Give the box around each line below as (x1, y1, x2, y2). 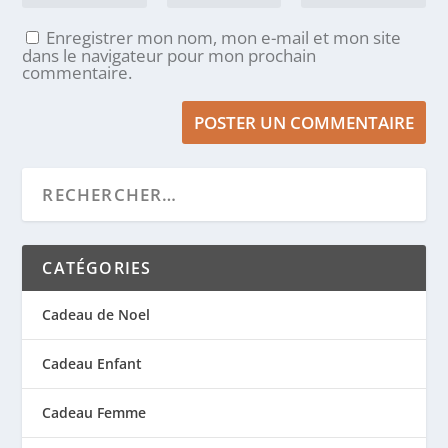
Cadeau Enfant (42, 353, 143, 373)
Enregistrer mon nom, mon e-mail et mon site (46, 25, 402, 49)
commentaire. (22, 60, 133, 84)
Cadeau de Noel (42, 304, 151, 324)
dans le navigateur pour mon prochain (22, 43, 317, 67)
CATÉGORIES (42, 256, 152, 279)
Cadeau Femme (42, 402, 147, 422)
